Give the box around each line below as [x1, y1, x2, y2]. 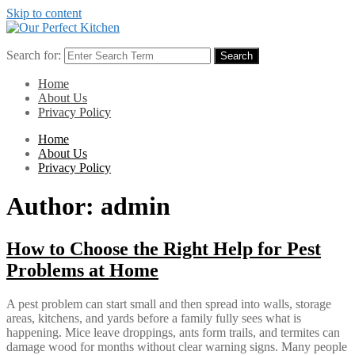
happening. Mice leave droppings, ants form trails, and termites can [6, 325, 340, 339]
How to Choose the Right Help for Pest [6, 238, 321, 259]
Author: [6, 192, 101, 221]
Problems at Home [6, 259, 158, 281]
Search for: [6, 48, 61, 62]
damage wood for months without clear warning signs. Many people [6, 339, 347, 353]
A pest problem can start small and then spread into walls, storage [6, 296, 331, 311]
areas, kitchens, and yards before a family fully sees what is [6, 311, 301, 325]
